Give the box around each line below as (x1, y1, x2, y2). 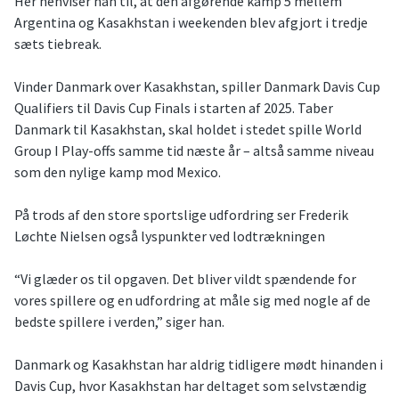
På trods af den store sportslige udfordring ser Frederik (14, 206, 348, 224)
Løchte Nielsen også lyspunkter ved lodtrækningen (14, 227, 325, 246)
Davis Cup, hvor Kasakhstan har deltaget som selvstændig (14, 377, 367, 395)
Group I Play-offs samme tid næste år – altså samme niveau (14, 142, 374, 160)
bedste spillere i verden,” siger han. (14, 313, 224, 331)
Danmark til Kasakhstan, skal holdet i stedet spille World (14, 120, 362, 139)
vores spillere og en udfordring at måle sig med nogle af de (14, 291, 370, 310)
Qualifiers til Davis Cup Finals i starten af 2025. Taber (14, 99, 333, 118)
